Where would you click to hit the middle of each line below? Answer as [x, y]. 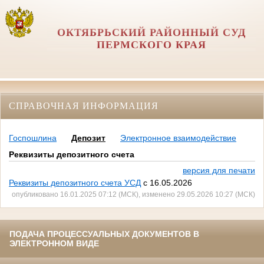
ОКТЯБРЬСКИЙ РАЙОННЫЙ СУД [151, 32]
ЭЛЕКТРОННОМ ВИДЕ [54, 244]
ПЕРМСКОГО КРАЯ [151, 45]
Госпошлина [33, 138]
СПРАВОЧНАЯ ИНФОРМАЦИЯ [84, 105]
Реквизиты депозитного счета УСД [75, 183]
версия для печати [219, 171]
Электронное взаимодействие [178, 138]
